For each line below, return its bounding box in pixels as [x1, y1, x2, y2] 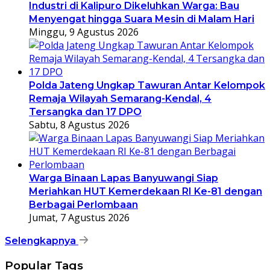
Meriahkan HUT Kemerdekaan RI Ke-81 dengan [29, 186, 262, 197]
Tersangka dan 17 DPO [29, 106, 142, 118]
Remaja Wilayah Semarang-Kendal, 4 [29, 93, 212, 104]
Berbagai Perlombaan [29, 199, 138, 210]
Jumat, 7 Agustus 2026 [29, 211, 130, 224]
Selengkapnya [5, 235, 78, 246]
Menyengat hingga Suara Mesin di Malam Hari [29, 13, 254, 25]
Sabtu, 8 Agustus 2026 [29, 118, 130, 131]
